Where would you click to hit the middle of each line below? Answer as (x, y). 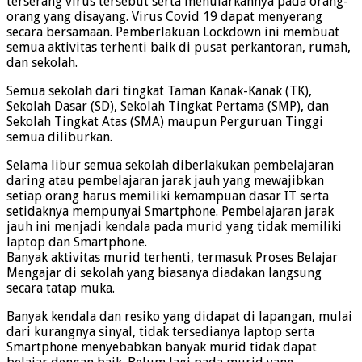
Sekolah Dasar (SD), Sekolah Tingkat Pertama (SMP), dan (168, 107)
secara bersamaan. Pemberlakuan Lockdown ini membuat (173, 32)
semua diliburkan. (59, 137)
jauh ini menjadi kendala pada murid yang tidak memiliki (174, 227)
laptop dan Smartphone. (77, 242)
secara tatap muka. (61, 288)
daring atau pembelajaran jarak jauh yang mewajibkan (165, 181)
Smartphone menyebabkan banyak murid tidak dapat (162, 347)
